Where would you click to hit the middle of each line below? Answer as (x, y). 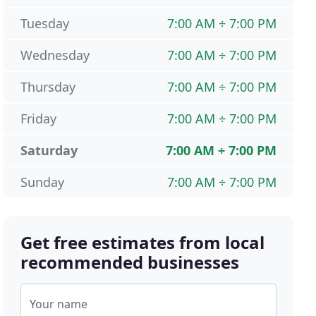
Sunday (43, 182)
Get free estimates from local (143, 243)
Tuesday (45, 24)
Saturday (49, 151)
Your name (59, 304)
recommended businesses (130, 262)
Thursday (48, 87)
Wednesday (55, 55)
